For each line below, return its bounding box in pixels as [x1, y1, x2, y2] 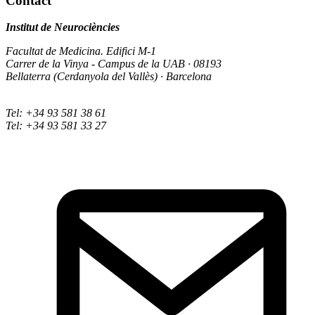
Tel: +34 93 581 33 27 [6, 120, 106, 132]
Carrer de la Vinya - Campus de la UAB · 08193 [6, 58, 221, 70]
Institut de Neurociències [6, 21, 120, 34]
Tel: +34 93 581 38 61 [6, 107, 106, 120]
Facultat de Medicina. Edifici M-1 [6, 45, 156, 58]
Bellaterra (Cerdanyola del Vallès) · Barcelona [6, 70, 212, 83]
